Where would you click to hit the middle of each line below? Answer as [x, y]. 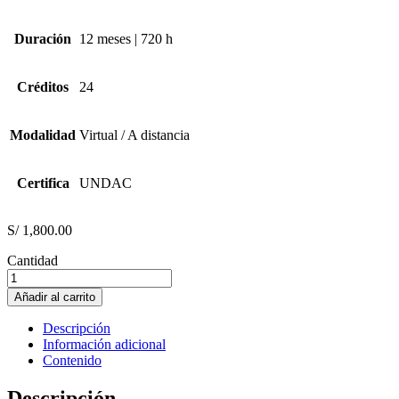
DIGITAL [35, 292]
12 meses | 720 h [126, 39]
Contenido [72, 361]
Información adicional [104, 345]
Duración [43, 39]
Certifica [43, 183]
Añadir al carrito [55, 297]
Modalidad [43, 135]
